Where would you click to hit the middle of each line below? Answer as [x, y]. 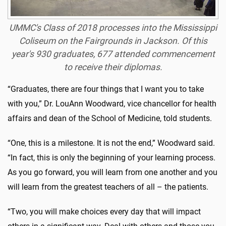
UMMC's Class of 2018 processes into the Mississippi [113, 28]
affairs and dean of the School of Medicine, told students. [110, 119]
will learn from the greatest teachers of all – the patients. [108, 187]
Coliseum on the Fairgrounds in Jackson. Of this [113, 41]
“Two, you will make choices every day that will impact [104, 212]
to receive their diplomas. [113, 67]
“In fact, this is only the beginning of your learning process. [111, 158]
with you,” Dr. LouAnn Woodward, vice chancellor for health [112, 104]
